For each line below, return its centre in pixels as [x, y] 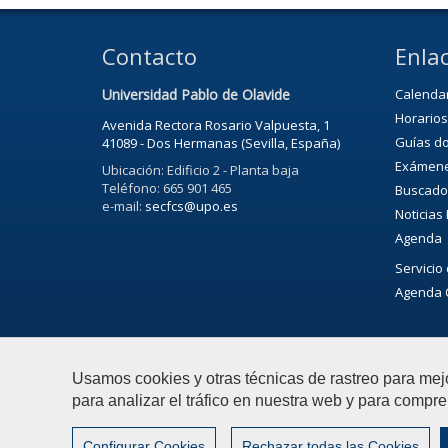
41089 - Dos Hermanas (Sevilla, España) [221, 142]
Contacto [149, 55]
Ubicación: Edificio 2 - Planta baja [200, 169]
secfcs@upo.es [191, 205]
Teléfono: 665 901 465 [167, 187]
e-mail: [123, 205]
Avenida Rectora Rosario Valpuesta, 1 [216, 124]
